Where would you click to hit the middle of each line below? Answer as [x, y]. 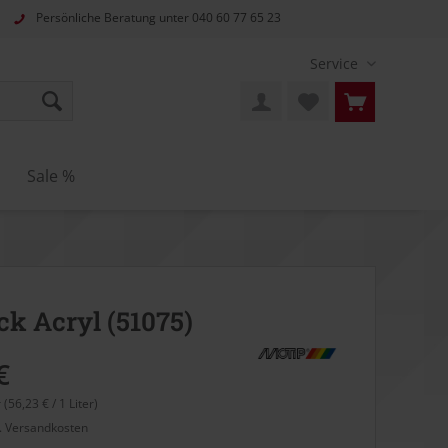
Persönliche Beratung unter [114, 18]
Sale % [51, 176]
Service [334, 63]
